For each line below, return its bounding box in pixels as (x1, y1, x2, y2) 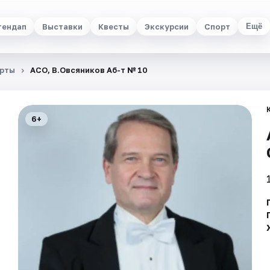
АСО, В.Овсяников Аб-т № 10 (30, 65, 148, 75)
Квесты (98, 21, 129, 31)
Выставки (42, 21, 83, 31)
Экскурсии (144, 21, 189, 31)
